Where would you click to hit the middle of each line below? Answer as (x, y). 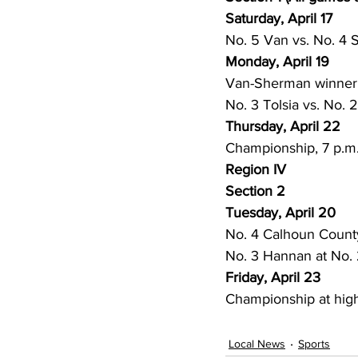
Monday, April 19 (277, 62)
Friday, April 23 (273, 277)
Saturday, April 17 (279, 18)
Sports (314, 343)
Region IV (256, 169)
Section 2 (255, 191)
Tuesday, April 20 (280, 213)
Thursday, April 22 (283, 126)
